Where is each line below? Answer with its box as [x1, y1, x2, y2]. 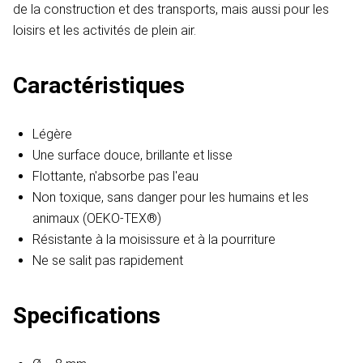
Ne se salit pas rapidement [32, 253, 183, 269]
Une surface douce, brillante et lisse [32, 147, 233, 164]
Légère [32, 126, 72, 143]
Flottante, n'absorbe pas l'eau [32, 169, 199, 185]
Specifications [13, 302, 160, 330]
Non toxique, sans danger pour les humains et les [32, 190, 309, 206]
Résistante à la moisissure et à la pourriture [32, 232, 275, 248]
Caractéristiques [13, 72, 185, 100]
